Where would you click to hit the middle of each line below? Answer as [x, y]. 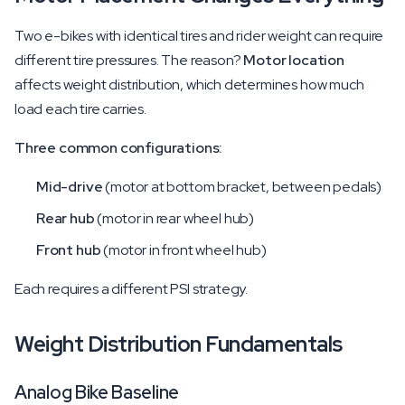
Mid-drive [70, 187]
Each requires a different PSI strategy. [132, 289]
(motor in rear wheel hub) [174, 218]
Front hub [69, 250]
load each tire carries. [80, 109]
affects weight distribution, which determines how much [189, 85]
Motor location [294, 60]
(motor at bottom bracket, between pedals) [242, 187]
